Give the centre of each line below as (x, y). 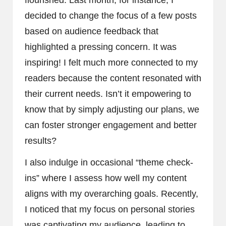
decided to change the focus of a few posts (111, 16)
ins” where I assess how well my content (106, 178)
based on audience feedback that (92, 32)
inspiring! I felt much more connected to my (111, 63)
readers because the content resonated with (113, 78)
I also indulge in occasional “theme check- (109, 163)
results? (41, 141)
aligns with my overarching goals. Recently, (111, 194)
